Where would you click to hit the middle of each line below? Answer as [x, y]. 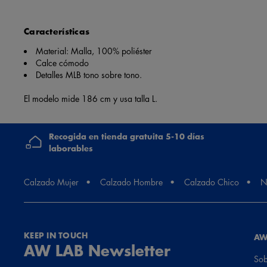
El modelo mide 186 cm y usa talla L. [91, 98]
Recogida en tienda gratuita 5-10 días [127, 136]
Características [57, 31]
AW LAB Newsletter [97, 250]
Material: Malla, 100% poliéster [94, 50]
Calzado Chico [212, 181]
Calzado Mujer [51, 181]
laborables [71, 148]
